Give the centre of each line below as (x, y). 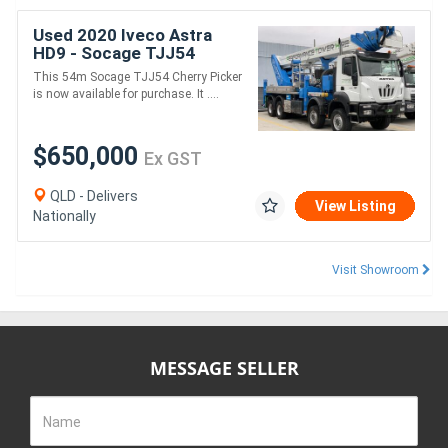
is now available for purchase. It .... (126, 94)
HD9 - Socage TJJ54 (114, 53)
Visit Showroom (377, 270)
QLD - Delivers (92, 196)
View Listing (355, 206)
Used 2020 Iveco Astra (122, 35)
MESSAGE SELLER (224, 368)
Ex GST (173, 159)
